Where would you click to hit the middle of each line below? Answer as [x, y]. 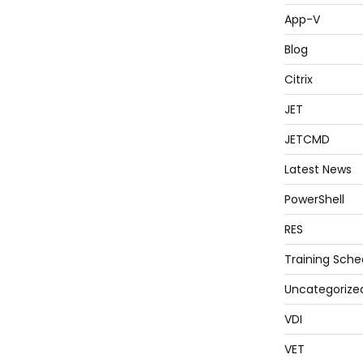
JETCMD [307, 139]
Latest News [318, 169]
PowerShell [314, 199]
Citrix [298, 79]
